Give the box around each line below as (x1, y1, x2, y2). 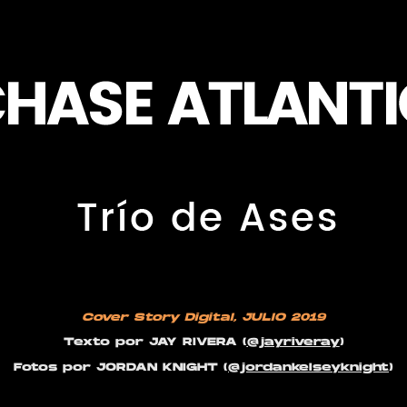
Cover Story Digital (82, 312, 233, 323)
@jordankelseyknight (228, 362, 389, 373)
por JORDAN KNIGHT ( (57, 362, 228, 373)
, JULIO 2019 (233, 312, 325, 323)
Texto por (63, 337, 144, 349)
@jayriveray (246, 337, 340, 349)
